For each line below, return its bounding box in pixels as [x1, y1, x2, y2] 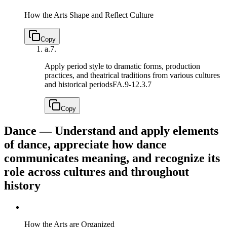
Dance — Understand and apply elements [4, 124, 218, 138]
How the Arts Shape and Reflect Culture [24, 11, 154, 20]
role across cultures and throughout [4, 165, 189, 179]
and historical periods [45, 80, 112, 89]
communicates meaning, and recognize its [4, 152, 220, 165]
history [4, 179, 41, 193]
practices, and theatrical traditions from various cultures [45, 71, 220, 80]
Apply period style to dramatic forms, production [45, 62, 200, 71]
